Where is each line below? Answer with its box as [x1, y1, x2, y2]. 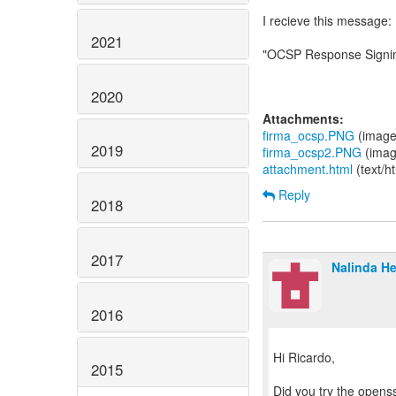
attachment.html [263, 160, 353, 178]
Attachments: [263, 110, 344, 127]
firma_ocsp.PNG [263, 126, 354, 144]
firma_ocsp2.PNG [263, 143, 362, 161]
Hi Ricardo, [273, 348, 335, 366]
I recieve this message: [263, 11, 392, 29]
